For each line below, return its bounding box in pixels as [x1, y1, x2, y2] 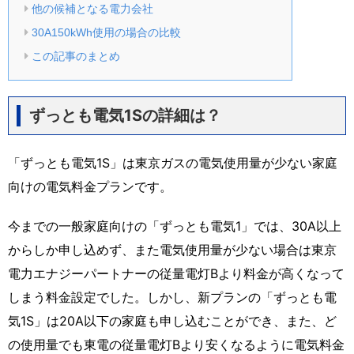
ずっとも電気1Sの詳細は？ [29, 105, 221, 125]
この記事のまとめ [31, 49, 120, 62]
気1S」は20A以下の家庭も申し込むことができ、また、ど [8, 312, 337, 329]
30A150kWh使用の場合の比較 [31, 25, 181, 39]
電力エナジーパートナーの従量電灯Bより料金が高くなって [8, 265, 345, 281]
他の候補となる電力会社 [31, 2, 153, 15]
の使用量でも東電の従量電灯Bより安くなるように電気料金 [8, 336, 345, 352]
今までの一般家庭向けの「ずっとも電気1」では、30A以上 [8, 217, 341, 234]
